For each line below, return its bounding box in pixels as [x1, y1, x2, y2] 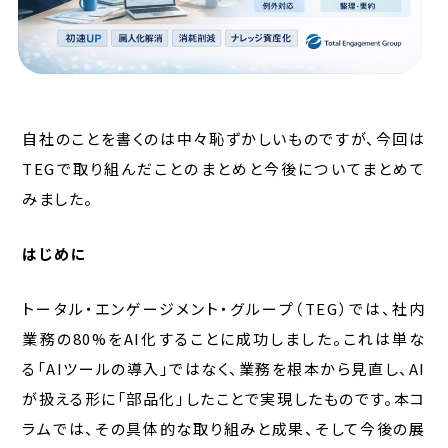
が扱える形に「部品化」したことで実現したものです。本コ [22, 387, 426, 409]
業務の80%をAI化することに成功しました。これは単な [22, 327, 426, 349]
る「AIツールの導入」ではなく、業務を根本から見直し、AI [22, 357, 426, 379]
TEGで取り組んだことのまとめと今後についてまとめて [22, 157, 426, 179]
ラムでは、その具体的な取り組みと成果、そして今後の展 [22, 417, 426, 439]
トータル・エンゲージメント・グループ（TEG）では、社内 [22, 297, 426, 319]
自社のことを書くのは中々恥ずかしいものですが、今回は [22, 127, 426, 149]
